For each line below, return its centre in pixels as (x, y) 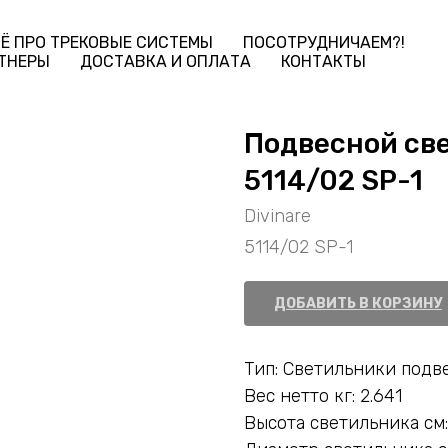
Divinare (277, 216)
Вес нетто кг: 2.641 (323, 396)
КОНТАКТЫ (323, 61)
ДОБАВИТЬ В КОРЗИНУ (358, 303)
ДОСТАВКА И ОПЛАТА (165, 61)
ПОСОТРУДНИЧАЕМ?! (324, 42)
